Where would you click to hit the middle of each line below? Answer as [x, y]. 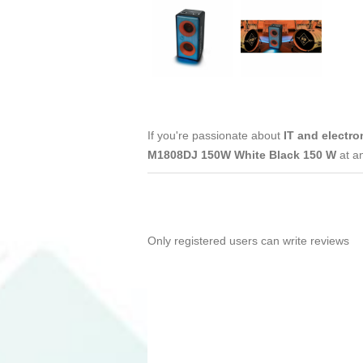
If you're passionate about [216, 135]
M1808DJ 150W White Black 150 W [243, 154]
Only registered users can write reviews [248, 240]
